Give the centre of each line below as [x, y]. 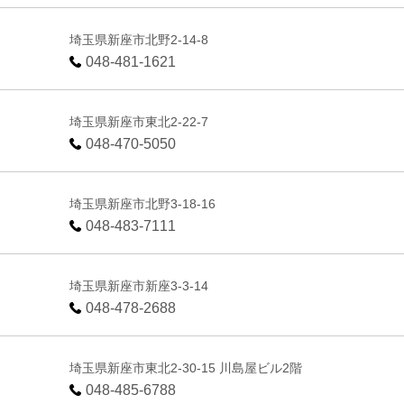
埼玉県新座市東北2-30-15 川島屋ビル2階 [186, 367]
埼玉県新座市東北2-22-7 [139, 121]
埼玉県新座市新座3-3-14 [139, 285]
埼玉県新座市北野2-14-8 [139, 39]
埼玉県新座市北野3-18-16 [143, 203]
